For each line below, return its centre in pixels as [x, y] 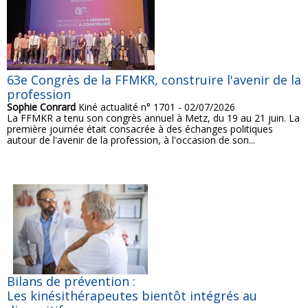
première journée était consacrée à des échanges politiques [140, 129]
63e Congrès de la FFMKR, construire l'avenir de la [154, 80]
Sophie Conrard [41, 107]
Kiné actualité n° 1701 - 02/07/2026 [155, 107]
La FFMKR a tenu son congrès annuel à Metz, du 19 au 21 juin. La [153, 118]
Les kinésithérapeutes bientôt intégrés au [132, 296]
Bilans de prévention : [71, 282]
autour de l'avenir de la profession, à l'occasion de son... [131, 140]
